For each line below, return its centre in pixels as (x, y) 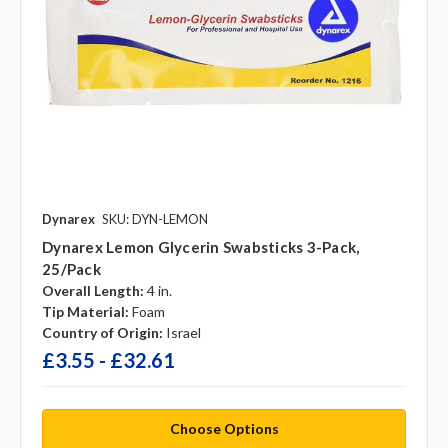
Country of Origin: (102, 333)
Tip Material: (85, 312)
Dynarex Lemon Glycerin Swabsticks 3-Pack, (201, 247)
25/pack (71, 269)
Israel (183, 333)
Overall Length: (93, 291)
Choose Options (224, 429)
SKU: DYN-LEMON (155, 219)
